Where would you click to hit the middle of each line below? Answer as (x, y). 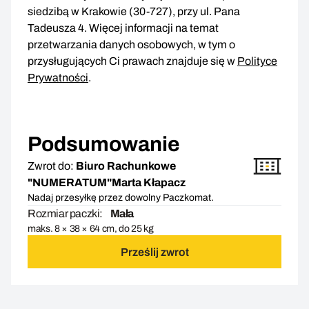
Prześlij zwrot (154, 252)
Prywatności (58, 78)
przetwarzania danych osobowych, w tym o (131, 45)
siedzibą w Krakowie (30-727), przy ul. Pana (134, 12)
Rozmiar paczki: (65, 214)
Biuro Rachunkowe (126, 166)
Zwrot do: (51, 166)
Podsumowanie (104, 144)
